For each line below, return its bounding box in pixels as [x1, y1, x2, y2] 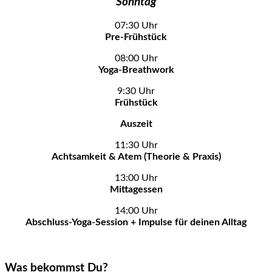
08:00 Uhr [114, 53, 158, 64]
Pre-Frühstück [105, 32, 167, 42]
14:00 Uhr [114, 206, 158, 216]
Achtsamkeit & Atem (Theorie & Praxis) [51, 152, 221, 162]
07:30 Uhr [114, 21, 158, 31]
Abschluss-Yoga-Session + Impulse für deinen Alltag [25, 217, 246, 228]
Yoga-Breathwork [98, 65, 174, 75]
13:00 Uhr [114, 173, 158, 183]
